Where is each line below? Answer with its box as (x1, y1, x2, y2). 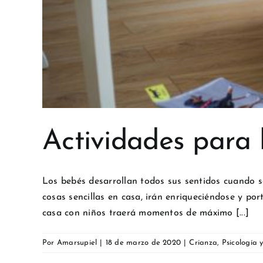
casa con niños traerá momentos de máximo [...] (42, 208, 249, 218)
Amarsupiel (56, 238, 97, 247)
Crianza (189, 238, 218, 247)
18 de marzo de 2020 (105, 238, 181, 247)
